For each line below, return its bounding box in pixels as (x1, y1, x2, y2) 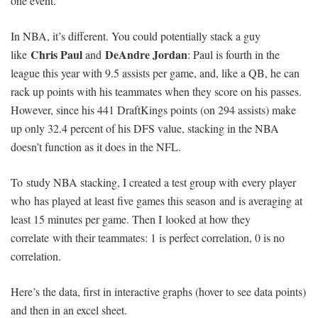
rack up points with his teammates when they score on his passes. (11, 84, 302, 99)
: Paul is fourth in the (187, 47, 280, 62)
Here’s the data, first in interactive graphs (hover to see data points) (11, 284, 306, 300)
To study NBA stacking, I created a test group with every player (11, 175, 296, 190)
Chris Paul (31, 46, 82, 63)
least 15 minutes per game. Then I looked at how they (11, 212, 251, 227)
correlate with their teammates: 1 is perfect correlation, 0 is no (11, 230, 285, 246)
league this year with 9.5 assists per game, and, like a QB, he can (11, 65, 300, 81)
